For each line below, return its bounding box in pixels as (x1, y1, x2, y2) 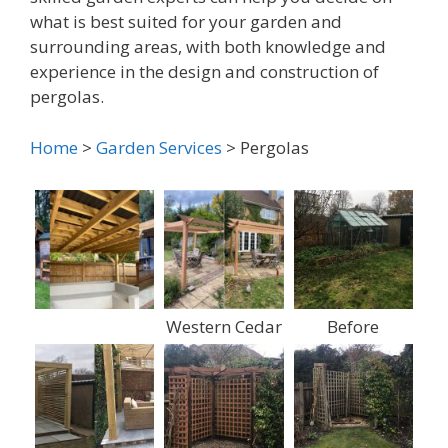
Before (327, 315, 380, 339)
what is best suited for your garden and (30, 10, 342, 33)
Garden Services (96, 135, 222, 159)
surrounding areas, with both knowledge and (30, 35, 386, 58)
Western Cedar (165, 315, 282, 339)
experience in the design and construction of (30, 60, 379, 83)
